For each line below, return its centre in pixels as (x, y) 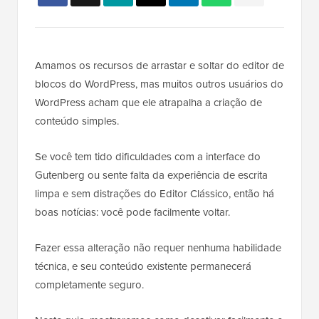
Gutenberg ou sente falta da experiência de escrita (151, 176)
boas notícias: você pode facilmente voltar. (132, 213)
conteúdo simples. (77, 121)
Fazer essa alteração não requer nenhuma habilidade (158, 248)
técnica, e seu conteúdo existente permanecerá (143, 267)
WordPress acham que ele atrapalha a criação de (148, 103)
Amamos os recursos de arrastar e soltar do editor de (159, 66)
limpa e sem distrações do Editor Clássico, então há (155, 194)
